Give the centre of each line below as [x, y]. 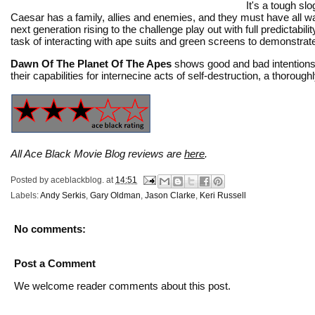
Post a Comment [55, 263]
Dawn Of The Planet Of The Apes [91, 63]
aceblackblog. [77, 180]
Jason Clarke [170, 195]
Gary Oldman [115, 195]
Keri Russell [223, 195]
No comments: [50, 229]
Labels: [25, 195]
